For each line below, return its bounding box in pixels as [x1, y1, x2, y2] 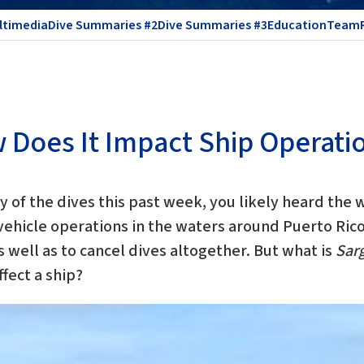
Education [267, 15, 327, 34]
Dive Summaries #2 [48, 15, 158, 34]
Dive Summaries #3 [158, 15, 267, 34]
